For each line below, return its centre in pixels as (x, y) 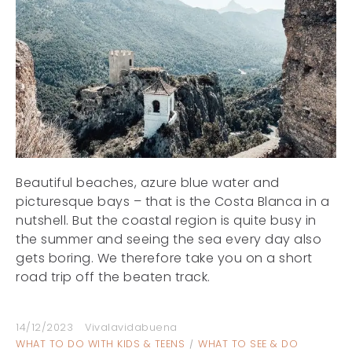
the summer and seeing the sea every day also (169, 240)
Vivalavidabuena (131, 328)
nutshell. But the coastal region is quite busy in (166, 221)
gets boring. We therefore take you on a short (164, 258)
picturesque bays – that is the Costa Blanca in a (172, 202)
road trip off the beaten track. (113, 277)
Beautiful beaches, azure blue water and (148, 183)
